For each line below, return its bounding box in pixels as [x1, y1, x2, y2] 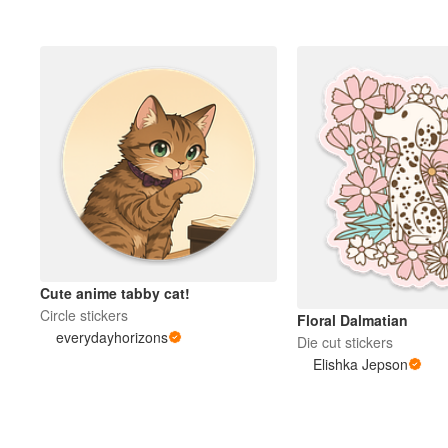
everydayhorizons [56, 327, 168, 348]
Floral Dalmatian [296, 309, 408, 330]
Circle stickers [40, 305, 128, 326]
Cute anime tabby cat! [40, 283, 190, 304]
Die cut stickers [296, 331, 393, 352]
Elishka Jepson [312, 353, 408, 374]
